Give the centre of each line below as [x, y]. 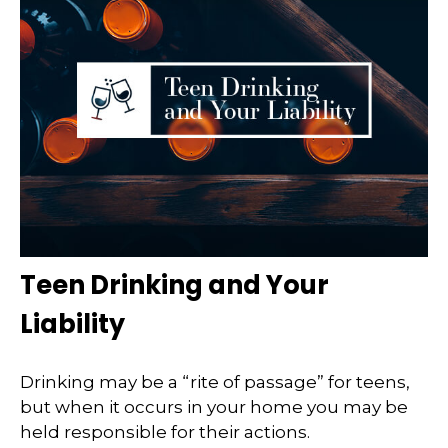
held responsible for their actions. [165, 431]
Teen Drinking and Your [174, 285]
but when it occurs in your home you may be [214, 406]
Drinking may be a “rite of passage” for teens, [215, 381]
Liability [72, 324]
